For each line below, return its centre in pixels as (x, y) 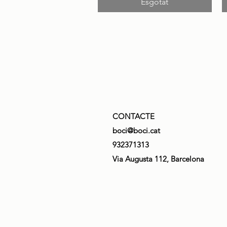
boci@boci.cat (136, 130)
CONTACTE (134, 116)
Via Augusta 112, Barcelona (158, 159)
